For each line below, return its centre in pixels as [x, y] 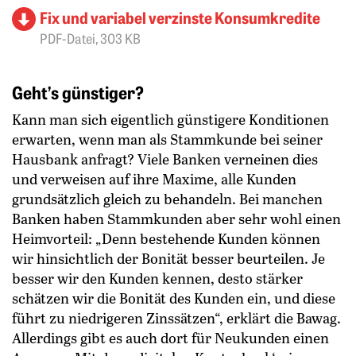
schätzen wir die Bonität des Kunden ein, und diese [174, 298]
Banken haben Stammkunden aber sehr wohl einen [176, 218]
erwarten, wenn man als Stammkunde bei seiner [167, 139]
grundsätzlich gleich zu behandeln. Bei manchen [167, 198]
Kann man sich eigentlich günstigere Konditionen [170, 119]
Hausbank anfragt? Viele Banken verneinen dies [165, 159]
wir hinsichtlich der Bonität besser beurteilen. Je [168, 258]
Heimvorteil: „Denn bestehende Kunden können [166, 238]
